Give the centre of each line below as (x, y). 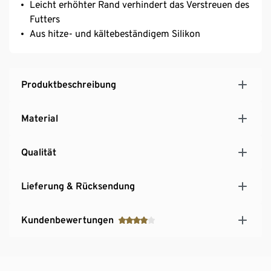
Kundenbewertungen (67, 220)
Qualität (39, 152)
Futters (45, 19)
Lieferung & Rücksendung (78, 186)
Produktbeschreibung (69, 84)
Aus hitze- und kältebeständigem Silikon (115, 33)
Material (40, 118)
